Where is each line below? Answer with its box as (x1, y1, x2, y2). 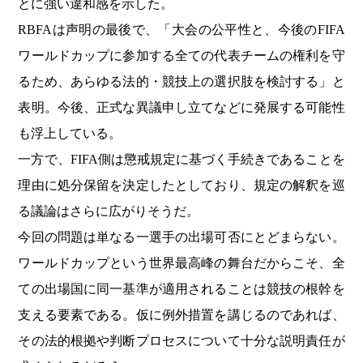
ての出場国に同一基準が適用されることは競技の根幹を (18, 282, 345, 297)
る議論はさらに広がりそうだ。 (18, 204, 200, 219)
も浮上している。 (18, 126, 122, 141)
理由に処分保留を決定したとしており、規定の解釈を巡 (18, 178, 345, 193)
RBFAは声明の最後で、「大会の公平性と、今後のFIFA (18, 23, 345, 37)
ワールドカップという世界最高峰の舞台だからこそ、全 (18, 256, 345, 271)
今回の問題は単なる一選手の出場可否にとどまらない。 (18, 230, 345, 245)
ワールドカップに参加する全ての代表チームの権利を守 (18, 49, 345, 63)
